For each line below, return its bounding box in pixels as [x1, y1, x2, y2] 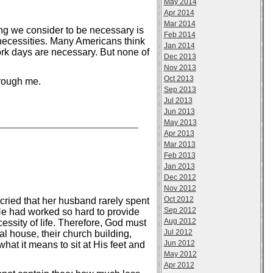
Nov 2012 [163, 184, 196, 193]
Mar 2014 [163, 19, 196, 28]
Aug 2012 [163, 217, 196, 225]
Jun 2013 [163, 107, 195, 116]
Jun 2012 [163, 239, 195, 247]
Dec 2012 [163, 173, 196, 182]
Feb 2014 [163, 30, 196, 39]
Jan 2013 [163, 162, 195, 171]
